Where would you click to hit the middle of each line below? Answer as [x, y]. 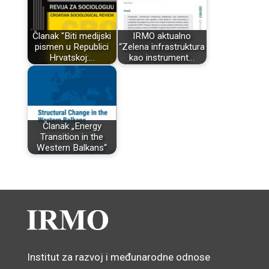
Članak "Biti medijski [72, 36]
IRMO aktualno [162, 36]
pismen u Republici [72, 47]
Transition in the [72, 137]
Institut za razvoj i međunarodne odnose [118, 257]
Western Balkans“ [72, 148]
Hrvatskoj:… [72, 58]
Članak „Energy [72, 126]
